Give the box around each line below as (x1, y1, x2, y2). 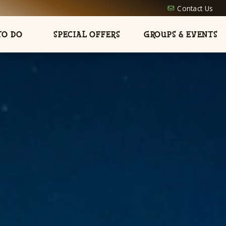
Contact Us (177, 3, 213, 13)
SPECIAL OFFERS (53, 28, 121, 40)
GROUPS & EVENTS (143, 28, 218, 40)
